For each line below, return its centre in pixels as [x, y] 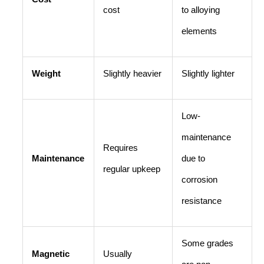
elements [199, 31]
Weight [46, 73]
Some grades [207, 243]
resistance [201, 201]
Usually [117, 254]
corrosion [199, 179]
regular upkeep [131, 169]
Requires [120, 148]
